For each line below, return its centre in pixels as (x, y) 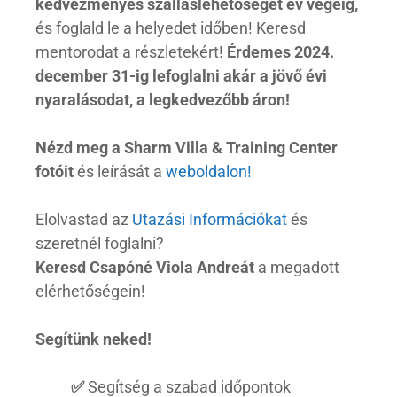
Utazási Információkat (211, 219)
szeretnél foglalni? (101, 243)
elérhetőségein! (90, 291)
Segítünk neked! (93, 339)
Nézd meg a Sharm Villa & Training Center (187, 147)
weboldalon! (209, 171)
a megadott (297, 267)
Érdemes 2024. (280, 51)
